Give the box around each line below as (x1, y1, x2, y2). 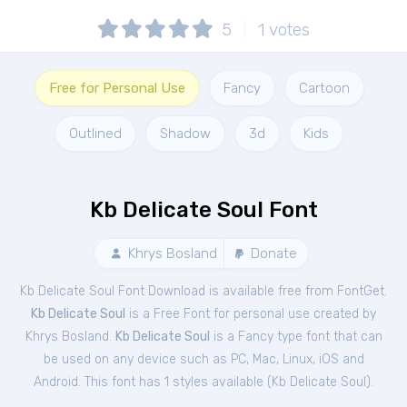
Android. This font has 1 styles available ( (34, 374, 272, 390)
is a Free (125, 306, 184, 322)
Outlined (69, 125, 122, 142)
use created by (288, 306, 376, 322)
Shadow (160, 125, 211, 142)
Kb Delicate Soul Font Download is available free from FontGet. (20, 283, 387, 299)
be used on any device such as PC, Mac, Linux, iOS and (43, 352, 364, 367)
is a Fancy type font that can (209, 329, 382, 344)
